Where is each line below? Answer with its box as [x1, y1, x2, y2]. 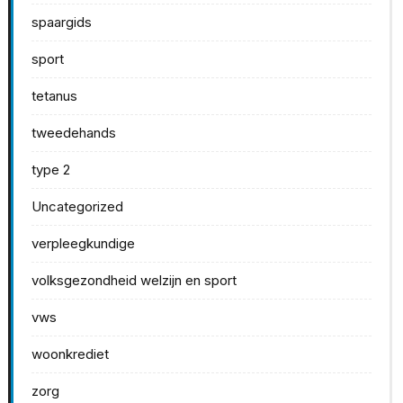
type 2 [31, 161, 70, 179]
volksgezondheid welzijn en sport [31, 272, 237, 290]
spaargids [31, 13, 92, 31]
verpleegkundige [31, 235, 135, 253]
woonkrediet [31, 345, 109, 363]
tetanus [31, 87, 77, 105]
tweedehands [31, 124, 116, 142]
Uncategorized [31, 198, 123, 216]
